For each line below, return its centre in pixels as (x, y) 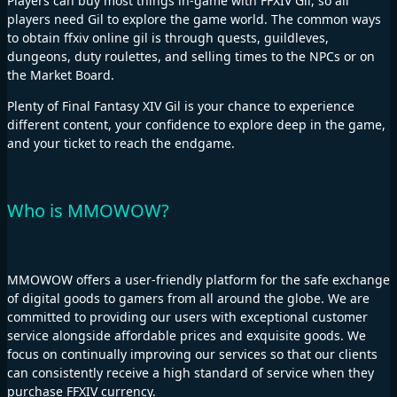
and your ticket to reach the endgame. (121, 143)
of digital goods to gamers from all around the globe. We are (188, 298)
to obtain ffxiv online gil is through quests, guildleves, (168, 37)
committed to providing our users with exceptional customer (187, 316)
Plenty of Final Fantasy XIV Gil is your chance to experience (181, 105)
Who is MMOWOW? (88, 211)
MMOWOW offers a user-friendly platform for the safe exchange (198, 279)
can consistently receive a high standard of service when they (191, 372)
